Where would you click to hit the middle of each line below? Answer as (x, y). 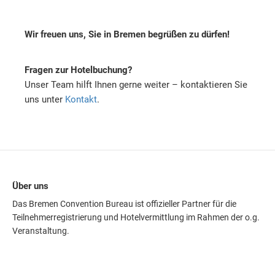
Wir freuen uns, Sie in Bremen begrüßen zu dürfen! (127, 34)
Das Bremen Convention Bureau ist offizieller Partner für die (124, 203)
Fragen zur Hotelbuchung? (78, 70)
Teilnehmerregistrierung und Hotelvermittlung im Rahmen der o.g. (136, 217)
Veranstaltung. (41, 230)
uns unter (45, 99)
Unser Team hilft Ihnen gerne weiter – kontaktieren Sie (136, 84)
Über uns (30, 186)
